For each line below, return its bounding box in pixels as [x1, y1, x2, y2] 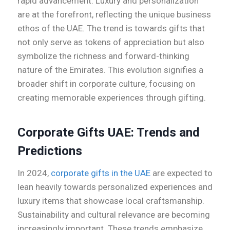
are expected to [150, 168, 213, 179]
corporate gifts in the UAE [51, 168, 150, 179]
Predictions [17, 144, 82, 159]
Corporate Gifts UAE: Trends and [17, 125, 200, 140]
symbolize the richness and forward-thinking [17, 51, 189, 62]
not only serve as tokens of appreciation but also [17, 37, 204, 48]
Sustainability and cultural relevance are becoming [17, 209, 210, 220]
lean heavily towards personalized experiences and [17, 182, 213, 193]
